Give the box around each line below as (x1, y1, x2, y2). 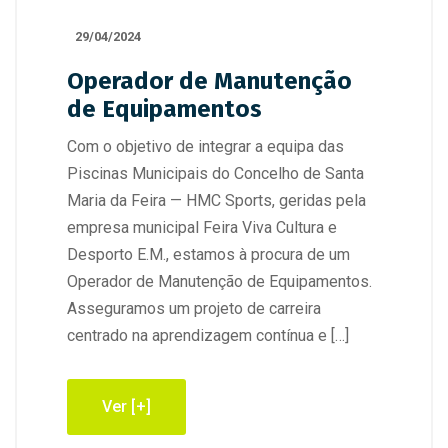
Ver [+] (102, 397, 151, 416)
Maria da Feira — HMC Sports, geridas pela (67, 191, 366, 210)
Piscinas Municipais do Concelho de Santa (67, 164, 364, 183)
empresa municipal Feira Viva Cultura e (67, 218, 337, 237)
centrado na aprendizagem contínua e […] (67, 326, 349, 345)
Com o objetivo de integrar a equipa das (67, 137, 344, 156)
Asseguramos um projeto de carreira (67, 299, 321, 318)
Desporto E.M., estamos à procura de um (67, 245, 350, 264)
